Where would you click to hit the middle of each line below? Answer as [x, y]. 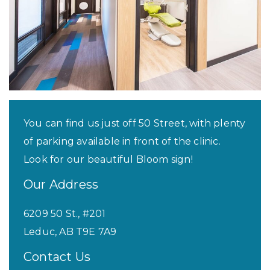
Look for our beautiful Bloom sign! [108, 159]
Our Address [61, 184]
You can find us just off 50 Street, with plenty [135, 123]
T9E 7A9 [96, 231]
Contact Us [57, 256]
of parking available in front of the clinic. [122, 141]
